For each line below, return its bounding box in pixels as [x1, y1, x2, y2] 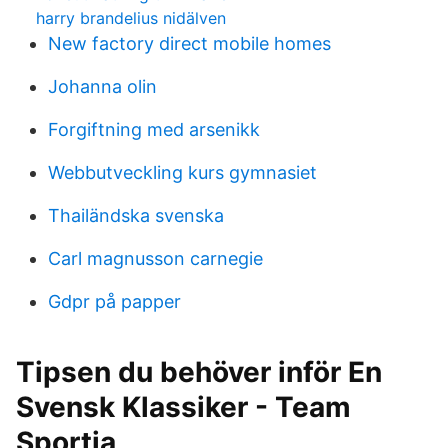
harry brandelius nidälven [36, 8, 226, 28]
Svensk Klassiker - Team [16, 390, 351, 424]
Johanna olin [48, 76, 157, 97]
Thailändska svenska [48, 205, 224, 226]
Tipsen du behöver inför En [16, 355, 382, 389]
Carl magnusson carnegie [48, 248, 263, 269]
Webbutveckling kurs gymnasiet [48, 162, 317, 183]
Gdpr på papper [48, 291, 181, 312]
